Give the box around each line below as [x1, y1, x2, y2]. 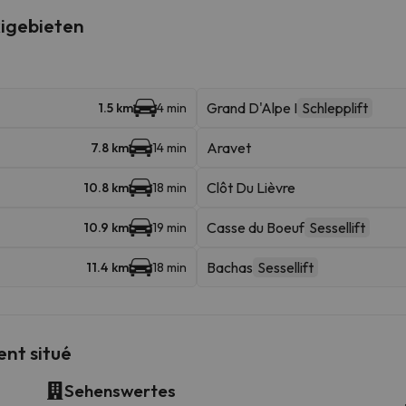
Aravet [206, 138, 251, 157]
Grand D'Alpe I [206, 98, 297, 117]
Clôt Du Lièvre [206, 178, 295, 197]
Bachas [206, 257, 253, 276]
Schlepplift [301, 98, 368, 117]
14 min [151, 139, 187, 156]
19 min [151, 218, 187, 236]
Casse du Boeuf [206, 217, 304, 237]
